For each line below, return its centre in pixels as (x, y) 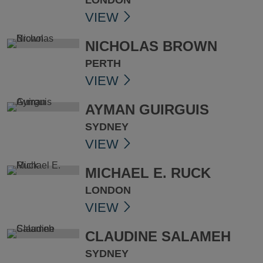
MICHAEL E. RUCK (148, 173)
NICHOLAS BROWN (151, 46)
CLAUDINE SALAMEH (158, 236)
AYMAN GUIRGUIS (147, 109)
